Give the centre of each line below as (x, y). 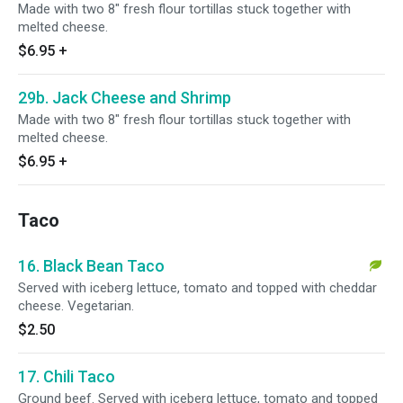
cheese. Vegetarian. (76, 306)
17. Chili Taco (67, 376)
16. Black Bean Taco (91, 266)
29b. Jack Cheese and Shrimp (125, 98)
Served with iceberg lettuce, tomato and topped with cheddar (197, 288)
